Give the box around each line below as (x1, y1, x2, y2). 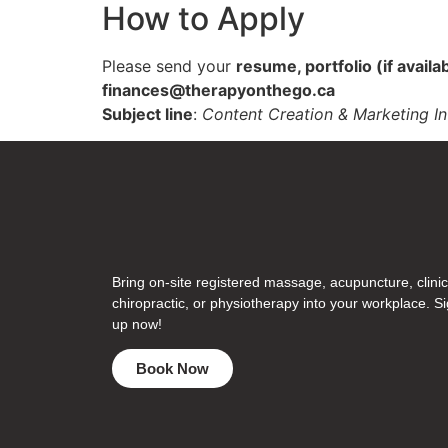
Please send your (102, 56, 236, 77)
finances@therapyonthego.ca (102, 80, 335, 101)
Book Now (136, 360, 209, 378)
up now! (112, 315, 162, 332)
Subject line (102, 104, 193, 125)
